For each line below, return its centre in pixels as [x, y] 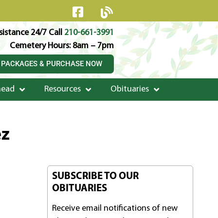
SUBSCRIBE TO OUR [96, 176]
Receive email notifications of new [115, 209]
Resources [62, 89]
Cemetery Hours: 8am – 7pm [62, 46]
